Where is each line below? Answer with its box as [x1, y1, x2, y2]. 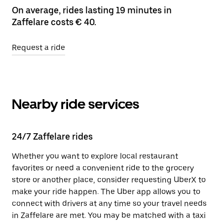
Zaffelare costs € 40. [12, 17, 96, 27]
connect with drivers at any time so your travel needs [12, 199, 207, 208]
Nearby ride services [12, 96, 139, 112]
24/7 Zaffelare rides [12, 131, 93, 142]
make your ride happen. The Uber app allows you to [12, 187, 200, 196]
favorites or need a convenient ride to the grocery [12, 163, 194, 173]
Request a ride [12, 43, 65, 52]
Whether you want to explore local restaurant [12, 151, 178, 161]
